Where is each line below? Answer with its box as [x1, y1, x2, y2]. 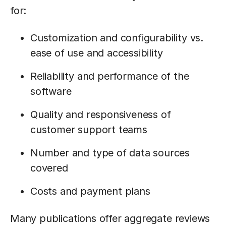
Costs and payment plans [30, 185, 150, 197]
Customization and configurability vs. [30, 32, 203, 44]
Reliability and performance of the [30, 70, 189, 82]
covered [30, 162, 68, 174]
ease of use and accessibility [30, 47, 163, 59]
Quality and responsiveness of [30, 108, 171, 121]
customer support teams [30, 124, 147, 136]
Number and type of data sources [30, 147, 190, 159]
